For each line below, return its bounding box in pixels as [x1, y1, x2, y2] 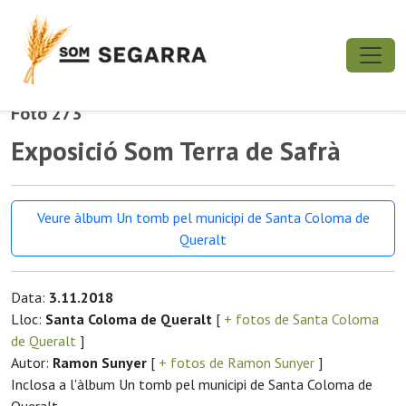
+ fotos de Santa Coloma [220, 310, 379, 328]
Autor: [11, 353, 53, 372]
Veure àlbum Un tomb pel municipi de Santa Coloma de [36, 208, 370, 227]
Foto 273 [11, 101, 82, 125]
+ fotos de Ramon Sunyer [155, 353, 318, 372]
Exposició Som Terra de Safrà [11, 134, 341, 168]
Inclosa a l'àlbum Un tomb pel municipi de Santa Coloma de [11, 375, 372, 393]
